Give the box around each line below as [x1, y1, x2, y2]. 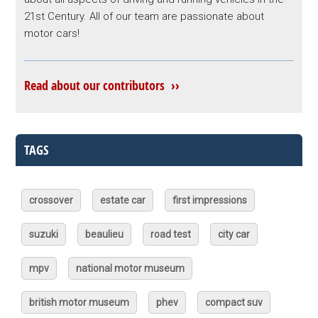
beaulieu [85, 229, 124, 240]
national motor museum [76, 263, 185, 274]
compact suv [205, 297, 263, 308]
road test [150, 229, 192, 240]
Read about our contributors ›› [24, 77, 180, 94]
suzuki [29, 229, 59, 240]
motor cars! [24, 27, 80, 40]
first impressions [172, 194, 248, 206]
